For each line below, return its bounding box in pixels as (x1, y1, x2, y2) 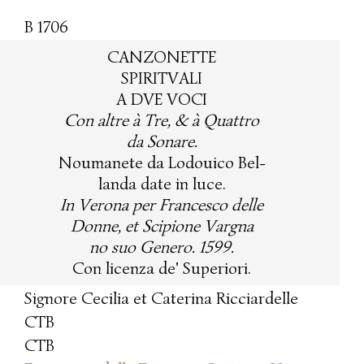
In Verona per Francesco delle (60, 193, 263, 215)
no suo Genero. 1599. (89, 236, 234, 258)
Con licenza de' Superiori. (72, 257, 251, 279)
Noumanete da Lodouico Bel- (58, 151, 266, 173)
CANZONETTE (107, 45, 216, 67)
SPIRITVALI (121, 67, 202, 89)
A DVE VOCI (116, 88, 207, 110)
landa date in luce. (97, 172, 226, 194)
